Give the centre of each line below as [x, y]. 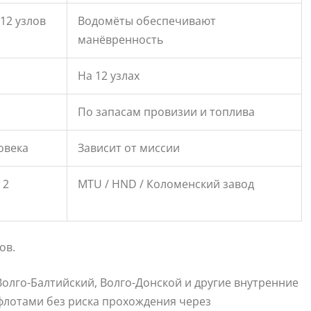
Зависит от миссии [129, 148]
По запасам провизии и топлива [166, 112]
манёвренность [120, 40]
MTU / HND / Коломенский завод [166, 184]
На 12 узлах [109, 76]
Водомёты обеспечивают [147, 21]
